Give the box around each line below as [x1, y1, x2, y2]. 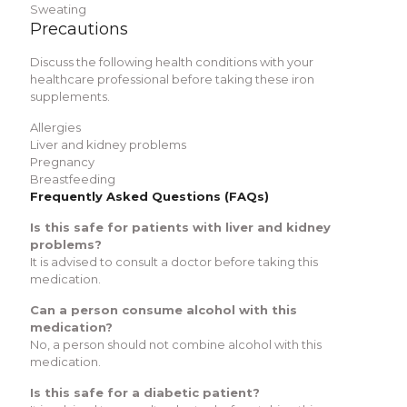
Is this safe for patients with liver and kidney [30, 219, 331, 234]
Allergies [30, 119, 81, 134]
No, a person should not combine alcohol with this [30, 336, 322, 352]
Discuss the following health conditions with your [30, 54, 313, 69]
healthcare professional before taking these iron [30, 71, 314, 86]
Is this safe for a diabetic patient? [30, 384, 260, 400]
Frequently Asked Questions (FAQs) [30, 188, 269, 203]
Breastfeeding [30, 171, 115, 186]
